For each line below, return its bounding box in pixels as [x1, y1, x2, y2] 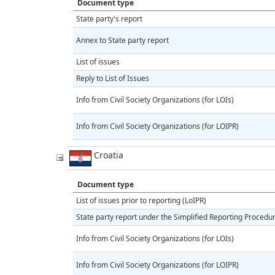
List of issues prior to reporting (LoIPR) [76, 195, 206, 206]
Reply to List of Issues [76, 72, 149, 83]
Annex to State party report [76, 34, 169, 45]
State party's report [76, 13, 142, 24]
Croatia [91, 149, 123, 161]
